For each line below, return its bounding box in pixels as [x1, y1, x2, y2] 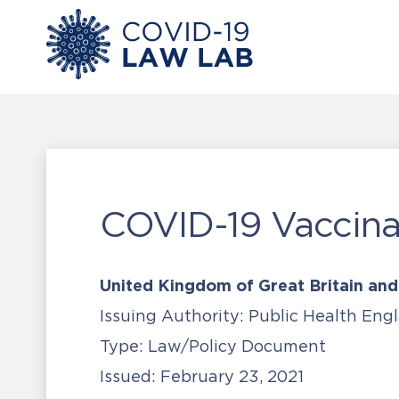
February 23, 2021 [160, 368, 304, 386]
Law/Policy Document [143, 338, 326, 355]
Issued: [100, 368, 160, 386]
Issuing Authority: [100, 307, 244, 325]
